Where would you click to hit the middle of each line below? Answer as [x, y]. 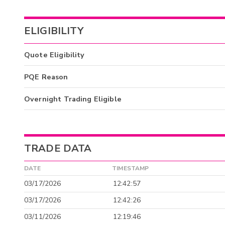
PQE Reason [46, 77]
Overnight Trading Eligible [73, 99]
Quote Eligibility [54, 55]
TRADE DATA [58, 148]
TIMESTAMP [131, 168]
